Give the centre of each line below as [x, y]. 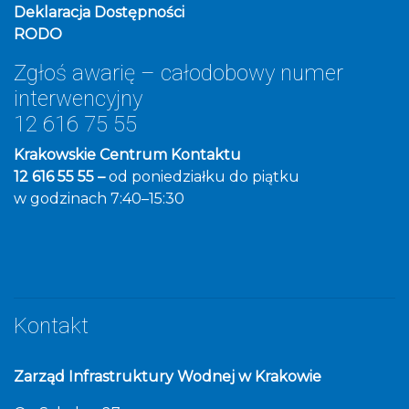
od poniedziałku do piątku [204, 176]
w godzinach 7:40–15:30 [99, 198]
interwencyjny [78, 98]
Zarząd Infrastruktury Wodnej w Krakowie [168, 376]
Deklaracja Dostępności [99, 12]
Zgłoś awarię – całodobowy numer [178, 73]
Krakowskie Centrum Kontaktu [127, 154]
